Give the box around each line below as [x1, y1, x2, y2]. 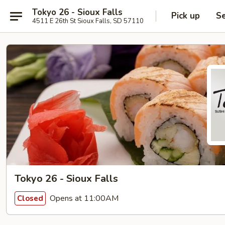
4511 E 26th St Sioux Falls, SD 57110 [32, 16, 144, 26]
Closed [17, 193, 43, 203]
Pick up [171, 10, 200, 22]
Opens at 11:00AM [48, 192, 119, 204]
